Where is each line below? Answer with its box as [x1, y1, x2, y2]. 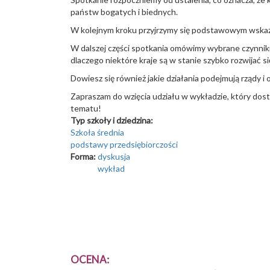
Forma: [71, 151, 98, 162]
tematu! [71, 103, 101, 113]
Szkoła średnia [71, 127, 124, 137]
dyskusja [98, 151, 130, 162]
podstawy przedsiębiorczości [71, 139, 178, 149]
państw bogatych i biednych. [71, 7, 180, 17]
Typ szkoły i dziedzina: [71, 115, 155, 125]
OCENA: [71, 253, 111, 266]
